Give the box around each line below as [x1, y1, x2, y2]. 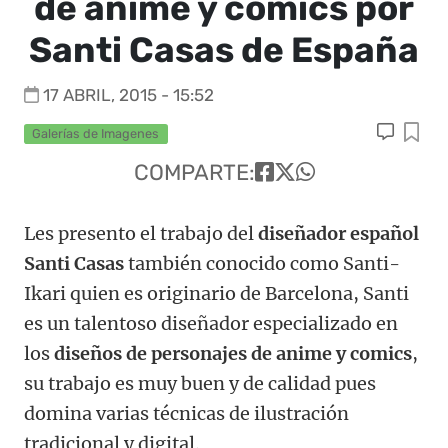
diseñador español [258, 222, 419, 246]
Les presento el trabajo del [24, 222, 258, 246]
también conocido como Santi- [124, 252, 400, 276]
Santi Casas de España [29, 29, 419, 71]
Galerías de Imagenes [32, 126, 160, 141]
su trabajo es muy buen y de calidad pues [24, 372, 376, 396]
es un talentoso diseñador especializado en [24, 312, 398, 336]
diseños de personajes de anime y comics [54, 342, 412, 366]
